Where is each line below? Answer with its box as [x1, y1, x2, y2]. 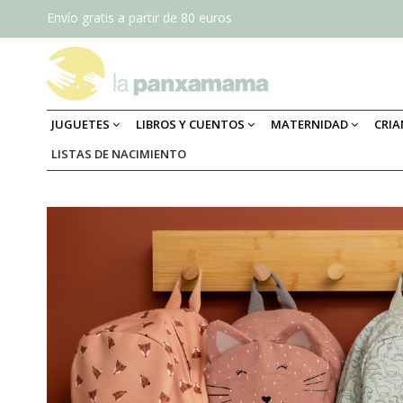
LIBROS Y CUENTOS [136, 116, 247, 133]
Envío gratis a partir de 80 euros [47, 9, 232, 26]
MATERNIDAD [271, 116, 351, 133]
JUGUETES [51, 116, 112, 133]
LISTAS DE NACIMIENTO [51, 146, 186, 163]
